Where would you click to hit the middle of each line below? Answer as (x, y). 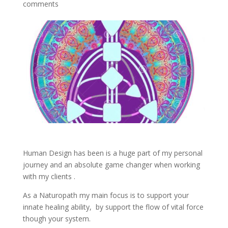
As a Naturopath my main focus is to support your (107, 195)
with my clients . (49, 176)
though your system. (56, 218)
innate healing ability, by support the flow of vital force (113, 207)
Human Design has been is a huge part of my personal (112, 153)
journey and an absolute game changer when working (111, 164)
